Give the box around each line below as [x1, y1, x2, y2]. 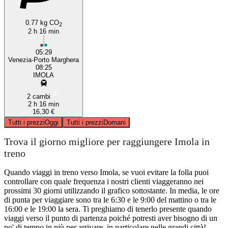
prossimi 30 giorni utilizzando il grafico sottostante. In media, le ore [4, 186, 219, 195]
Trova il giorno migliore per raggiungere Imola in [4, 136, 210, 148]
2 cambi [26, 92, 50, 100]
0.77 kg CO [25, 18, 59, 26]
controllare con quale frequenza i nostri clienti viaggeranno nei [4, 177, 204, 186]
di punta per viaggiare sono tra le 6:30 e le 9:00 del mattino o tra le [4, 195, 216, 204]
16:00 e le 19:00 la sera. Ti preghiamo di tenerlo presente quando [4, 204, 212, 213]
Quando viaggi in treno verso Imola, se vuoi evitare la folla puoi [4, 167, 209, 177]
